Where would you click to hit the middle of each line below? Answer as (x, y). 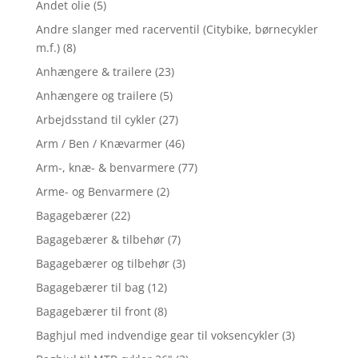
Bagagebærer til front (93, 311)
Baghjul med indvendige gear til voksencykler (157, 335)
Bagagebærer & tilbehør (100, 239)
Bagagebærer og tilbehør (102, 263)
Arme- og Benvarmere (94, 191)
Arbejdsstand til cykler (95, 119)
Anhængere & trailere (93, 71)
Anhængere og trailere (96, 95)
